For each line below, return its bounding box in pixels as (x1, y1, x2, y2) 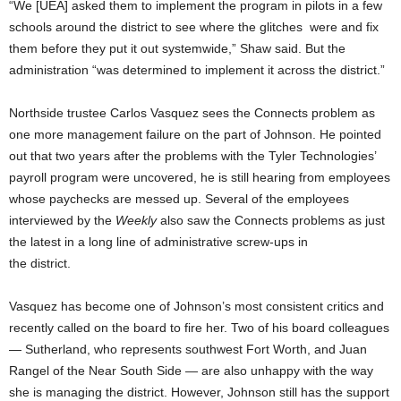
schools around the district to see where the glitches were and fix (9, 19, 379, 34)
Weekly (115, 212, 157, 227)
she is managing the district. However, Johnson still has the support (9, 384, 389, 399)
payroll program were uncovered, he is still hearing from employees (9, 169, 390, 184)
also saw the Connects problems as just (157, 212, 385, 227)
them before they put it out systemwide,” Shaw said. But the (9, 40, 346, 55)
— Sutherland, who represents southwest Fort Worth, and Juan (9, 341, 367, 356)
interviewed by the (9, 212, 115, 227)
